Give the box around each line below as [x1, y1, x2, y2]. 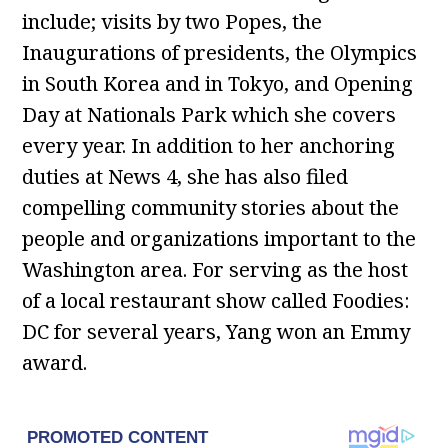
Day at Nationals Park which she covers [22, 101, 397, 128]
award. [22, 349, 88, 376]
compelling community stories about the [22, 194, 400, 221]
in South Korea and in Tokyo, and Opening [22, 70, 414, 97]
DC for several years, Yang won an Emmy [22, 318, 411, 345]
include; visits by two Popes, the [22, 8, 323, 35]
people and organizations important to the [22, 225, 417, 252]
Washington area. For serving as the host [22, 256, 409, 283]
